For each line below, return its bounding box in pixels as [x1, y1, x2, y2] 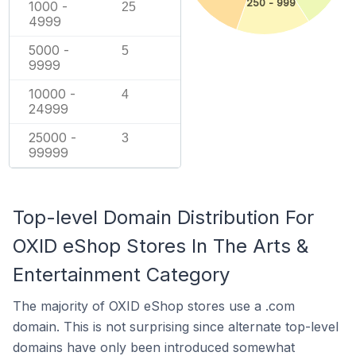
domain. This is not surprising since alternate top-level [13, 319, 339, 335]
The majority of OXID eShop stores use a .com [13, 298, 295, 314]
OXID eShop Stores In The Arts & [13, 234, 308, 257]
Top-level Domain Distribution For [13, 206, 314, 229]
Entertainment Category [13, 263, 230, 286]
